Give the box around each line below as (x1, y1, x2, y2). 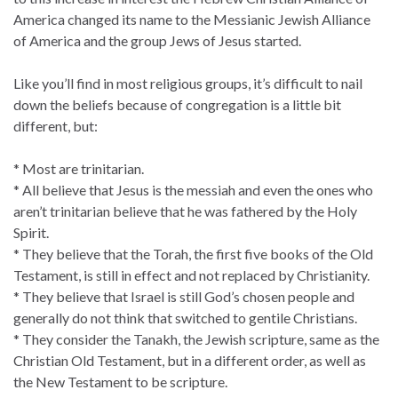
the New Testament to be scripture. (13, 372, 227, 390)
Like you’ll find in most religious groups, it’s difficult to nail (13, 74, 362, 92)
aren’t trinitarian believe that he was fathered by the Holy (13, 202, 357, 219)
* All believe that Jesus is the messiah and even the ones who (13, 180, 373, 198)
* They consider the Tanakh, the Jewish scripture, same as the (13, 330, 379, 347)
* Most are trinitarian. (13, 159, 144, 177)
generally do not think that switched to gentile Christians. (13, 308, 357, 326)
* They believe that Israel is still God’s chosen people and (13, 287, 354, 305)
